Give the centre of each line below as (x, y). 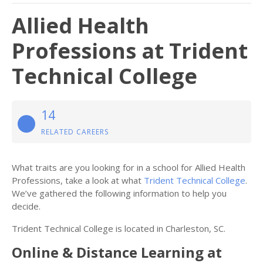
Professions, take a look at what (78, 180)
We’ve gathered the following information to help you (119, 193)
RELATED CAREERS (75, 132)
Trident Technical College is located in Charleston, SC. (119, 228)
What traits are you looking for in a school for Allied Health (129, 167)
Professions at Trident (130, 51)
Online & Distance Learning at (117, 252)
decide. (26, 206)
